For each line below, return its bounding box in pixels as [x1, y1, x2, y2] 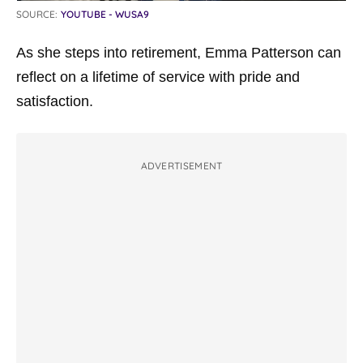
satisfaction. [16, 92, 93, 109]
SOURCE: [16, 7, 58, 20]
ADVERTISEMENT [140, 159, 223, 172]
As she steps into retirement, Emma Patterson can [16, 44, 341, 61]
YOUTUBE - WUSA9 [61, 7, 149, 20]
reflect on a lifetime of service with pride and [16, 68, 300, 85]
